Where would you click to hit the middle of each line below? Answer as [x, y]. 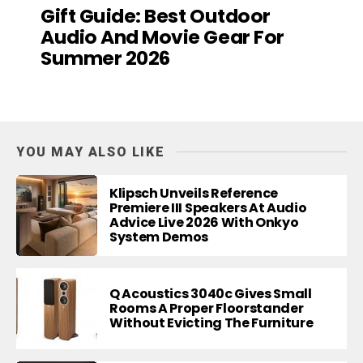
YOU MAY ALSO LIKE [91, 152]
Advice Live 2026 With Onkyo [204, 222]
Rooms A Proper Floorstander [207, 308]
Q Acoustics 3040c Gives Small [211, 293]
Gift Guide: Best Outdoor [156, 15]
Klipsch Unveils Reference [194, 193]
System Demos [159, 237]
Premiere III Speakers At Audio [208, 207]
